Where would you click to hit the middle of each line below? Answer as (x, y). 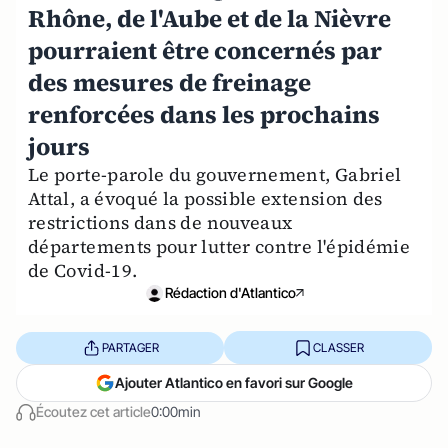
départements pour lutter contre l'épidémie (219, 246)
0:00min (176, 411)
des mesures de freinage (169, 82)
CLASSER (338, 347)
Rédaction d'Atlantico (230, 292)
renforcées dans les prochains (204, 114)
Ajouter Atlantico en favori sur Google (234, 382)
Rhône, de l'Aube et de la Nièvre (209, 18)
